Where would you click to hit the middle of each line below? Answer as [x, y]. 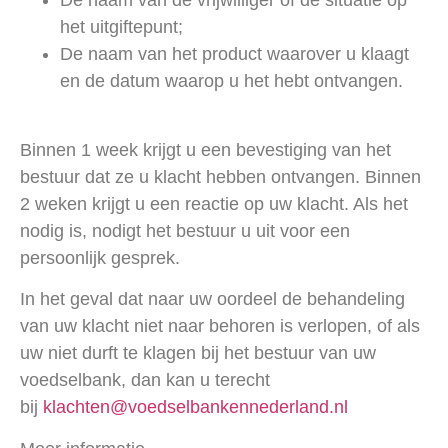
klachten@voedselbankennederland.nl [195, 407]
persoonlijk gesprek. [100, 257]
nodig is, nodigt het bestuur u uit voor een [185, 230]
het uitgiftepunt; [121, 27]
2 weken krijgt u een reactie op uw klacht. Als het [214, 203]
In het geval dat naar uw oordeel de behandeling [212, 299]
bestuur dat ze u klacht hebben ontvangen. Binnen [220, 176]
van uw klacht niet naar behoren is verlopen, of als [220, 326]
